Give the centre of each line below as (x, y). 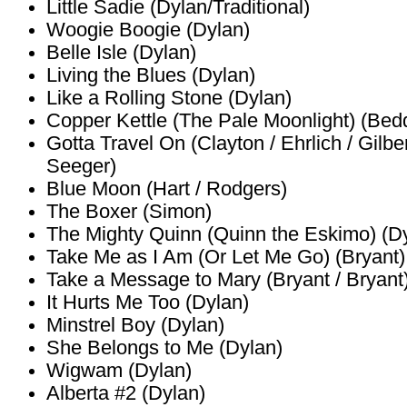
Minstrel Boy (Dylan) (135, 325)
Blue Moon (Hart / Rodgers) (167, 189)
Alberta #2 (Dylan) (126, 393)
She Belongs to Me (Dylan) (164, 348)
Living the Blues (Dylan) (151, 75)
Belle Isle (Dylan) (121, 53)
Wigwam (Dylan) (119, 371)
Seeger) (81, 166)
